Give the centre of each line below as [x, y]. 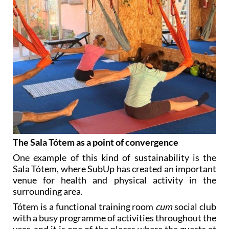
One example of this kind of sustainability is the [114, 158]
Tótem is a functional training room [84, 207]
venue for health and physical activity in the [114, 180]
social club [194, 207]
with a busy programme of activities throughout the [114, 218]
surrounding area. [48, 191]
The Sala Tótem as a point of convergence [96, 142]
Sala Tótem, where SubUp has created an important [114, 169]
